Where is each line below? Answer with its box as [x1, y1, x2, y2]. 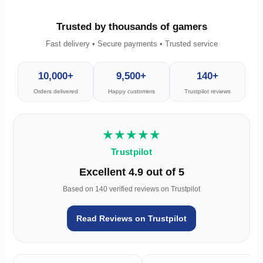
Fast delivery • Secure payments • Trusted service [45, 39, 218, 48]
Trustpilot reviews [184, 87, 231, 95]
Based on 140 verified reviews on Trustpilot [63, 184, 200, 193]
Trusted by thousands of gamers [56, 21, 207, 32]
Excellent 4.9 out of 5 [79, 166, 184, 178]
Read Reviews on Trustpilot [76, 213, 187, 223]
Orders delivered [33, 87, 78, 95]
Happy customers [107, 87, 155, 95]
